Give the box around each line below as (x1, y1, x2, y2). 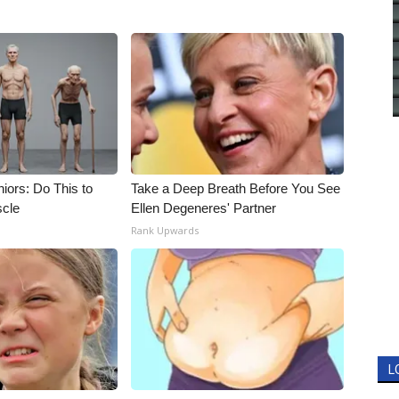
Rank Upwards (131, 224, 199, 238)
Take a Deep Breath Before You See (131, 181, 341, 197)
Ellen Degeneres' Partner (131, 200, 277, 216)
